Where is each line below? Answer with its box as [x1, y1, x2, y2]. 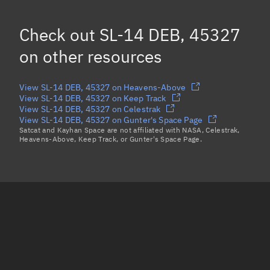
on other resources [19, 45, 162, 67]
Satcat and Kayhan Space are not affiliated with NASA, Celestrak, [19, 125, 240, 134]
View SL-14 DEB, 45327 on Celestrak [19, 103, 161, 115]
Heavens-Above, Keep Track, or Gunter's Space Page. [19, 134, 202, 143]
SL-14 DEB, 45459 [10, 14, 80, 26]
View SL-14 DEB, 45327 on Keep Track [19, 92, 166, 104]
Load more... [10, 64, 58, 75]
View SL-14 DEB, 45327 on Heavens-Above [19, 81, 186, 93]
